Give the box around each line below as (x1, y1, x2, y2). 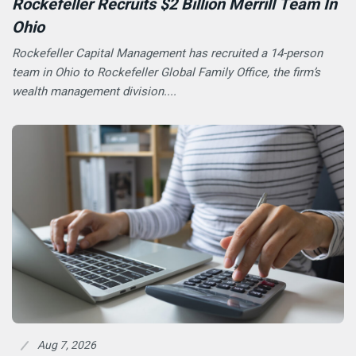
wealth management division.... (12, 83, 176, 100)
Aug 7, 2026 (37, 337, 96, 354)
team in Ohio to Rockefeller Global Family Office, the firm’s (12, 64, 320, 81)
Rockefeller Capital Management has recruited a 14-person (12, 44, 323, 62)
